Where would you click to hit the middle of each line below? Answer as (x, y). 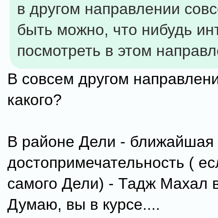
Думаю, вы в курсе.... (84, 204)
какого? (35, 100)
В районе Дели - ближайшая (110, 142)
